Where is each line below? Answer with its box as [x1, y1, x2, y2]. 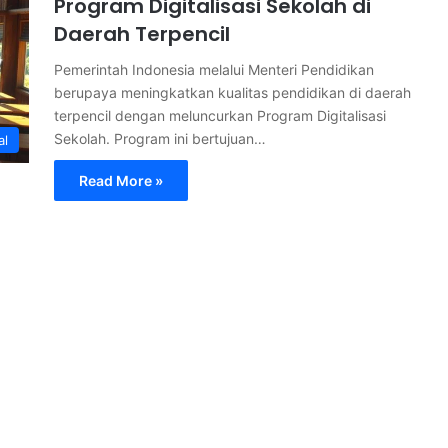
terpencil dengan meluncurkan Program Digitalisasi [54, 107, 386, 124]
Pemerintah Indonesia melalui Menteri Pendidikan [54, 61, 374, 78]
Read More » [79, 172, 163, 189]
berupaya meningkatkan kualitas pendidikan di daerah [54, 84, 411, 101]
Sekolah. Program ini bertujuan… [54, 130, 266, 147]
